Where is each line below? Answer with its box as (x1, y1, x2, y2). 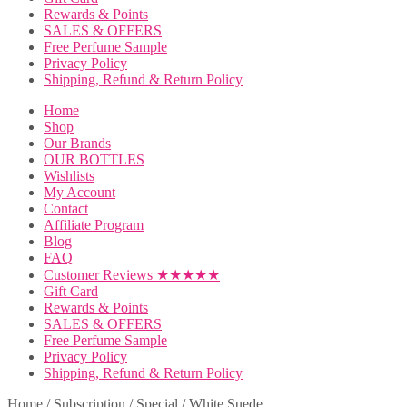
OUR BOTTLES (44, 152, 144, 167)
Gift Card (44, 283, 98, 299)
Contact (44, 201, 88, 216)
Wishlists (44, 168, 94, 184)
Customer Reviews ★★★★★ (44, 267, 220, 283)
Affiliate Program (44, 217, 144, 233)
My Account (44, 184, 115, 200)
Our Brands (44, 135, 111, 151)
